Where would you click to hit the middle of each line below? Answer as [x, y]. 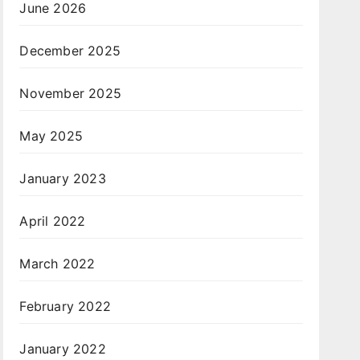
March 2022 [57, 264]
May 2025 [51, 136]
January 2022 [63, 349]
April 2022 [53, 221]
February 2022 [65, 306]
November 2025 [70, 93]
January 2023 [63, 178]
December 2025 [70, 51]
